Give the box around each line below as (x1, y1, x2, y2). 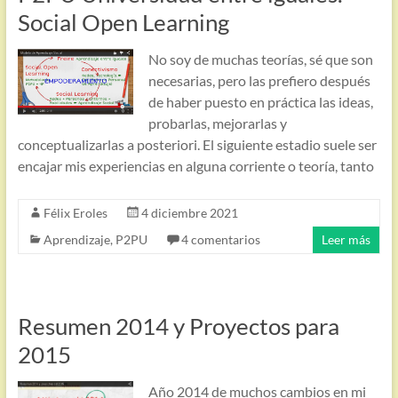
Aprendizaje (43, 232, 110, 247)
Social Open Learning (17, 8, 229, 36)
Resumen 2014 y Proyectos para (17, 312, 339, 340)
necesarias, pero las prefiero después (147, 72, 370, 89)
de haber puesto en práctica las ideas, (147, 93, 373, 110)
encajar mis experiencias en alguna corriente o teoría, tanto (17, 157, 374, 174)
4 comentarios (180, 232, 260, 247)
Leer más (322, 232, 371, 247)
